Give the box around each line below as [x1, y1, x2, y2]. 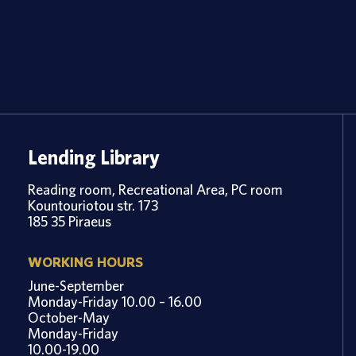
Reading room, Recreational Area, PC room [28, 180, 283, 199]
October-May [28, 308, 110, 327]
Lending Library [28, 144, 160, 170]
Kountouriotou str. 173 [28, 195, 158, 215]
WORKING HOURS [28, 252, 143, 271]
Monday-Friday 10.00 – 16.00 [28, 292, 202, 311]
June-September [28, 277, 124, 296]
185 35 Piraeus [28, 211, 111, 230]
